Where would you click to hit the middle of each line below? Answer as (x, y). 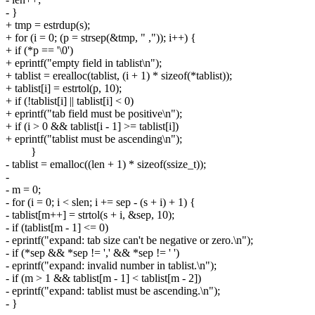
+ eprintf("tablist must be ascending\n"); (94, 139)
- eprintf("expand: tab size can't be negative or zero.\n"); (129, 240)
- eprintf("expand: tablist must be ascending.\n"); (113, 290)
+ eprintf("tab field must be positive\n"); (94, 113)
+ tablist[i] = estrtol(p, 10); (64, 88)
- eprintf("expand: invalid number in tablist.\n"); (111, 265)
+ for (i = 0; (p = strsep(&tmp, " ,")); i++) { (101, 37)
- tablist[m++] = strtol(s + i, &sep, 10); (90, 214)
